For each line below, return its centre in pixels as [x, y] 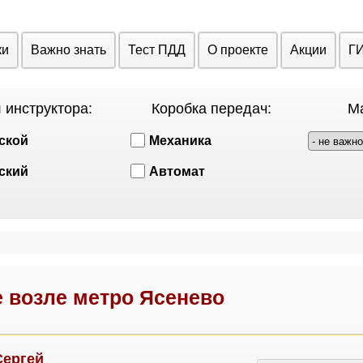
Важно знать [68, 50]
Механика [180, 141]
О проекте [238, 50]
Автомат [177, 171]
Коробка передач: [211, 109]
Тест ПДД [157, 50]
